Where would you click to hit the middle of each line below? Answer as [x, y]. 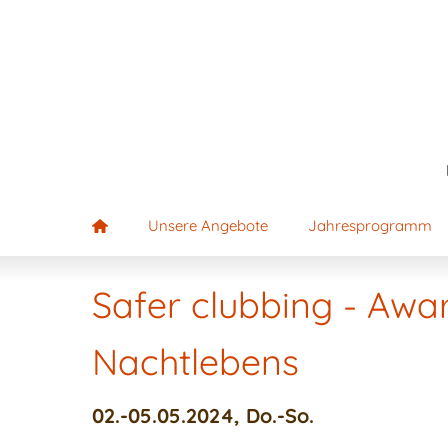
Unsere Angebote [208, 225]
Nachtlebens [195, 361]
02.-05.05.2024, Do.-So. [203, 415]
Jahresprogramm [370, 225]
